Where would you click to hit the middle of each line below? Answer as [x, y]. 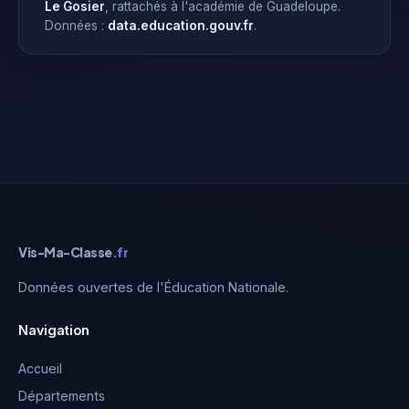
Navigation [54, 330]
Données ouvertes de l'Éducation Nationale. [153, 287]
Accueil [40, 368]
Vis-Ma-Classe [65, 252]
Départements [62, 396]
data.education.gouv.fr [181, 26]
